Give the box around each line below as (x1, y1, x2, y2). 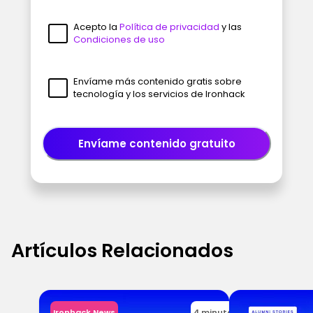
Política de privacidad (119, 20, 221, 34)
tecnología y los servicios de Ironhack (73, 87, 245, 101)
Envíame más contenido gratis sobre (73, 74, 242, 88)
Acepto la (73, 20, 119, 34)
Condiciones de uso (73, 32, 165, 46)
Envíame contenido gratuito (78, 136, 235, 151)
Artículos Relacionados (11, 237, 233, 263)
